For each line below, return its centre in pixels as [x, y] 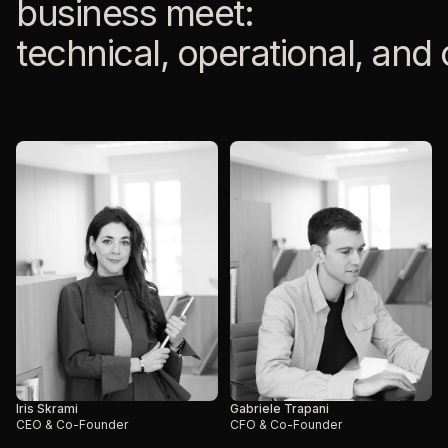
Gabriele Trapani [279, 408]
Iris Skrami [47, 408]
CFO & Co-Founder [286, 424]
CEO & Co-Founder [72, 424]
